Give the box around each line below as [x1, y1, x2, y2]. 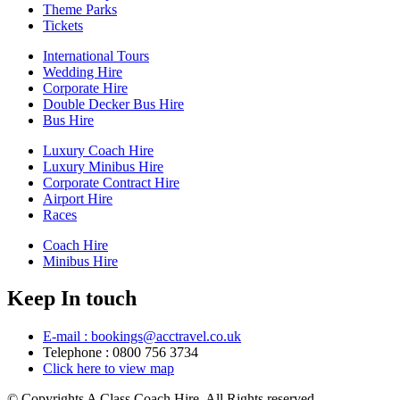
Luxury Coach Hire [43, 142, 154, 158]
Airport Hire [43, 190, 112, 206]
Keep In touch [7, 287, 137, 311]
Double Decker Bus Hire [43, 96, 184, 112]
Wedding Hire [43, 63, 122, 79]
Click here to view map [43, 361, 174, 377]
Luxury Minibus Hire [43, 158, 163, 174]
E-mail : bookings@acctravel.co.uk [43, 329, 241, 345]
